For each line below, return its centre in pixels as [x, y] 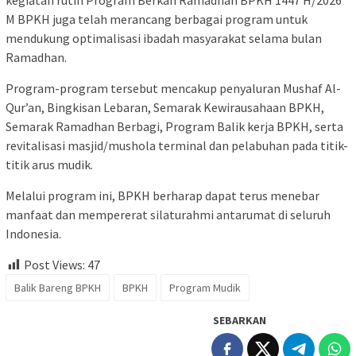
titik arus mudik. [49, 164]
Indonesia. [33, 233]
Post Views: [54, 264]
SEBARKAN [240, 321]
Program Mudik [205, 288]
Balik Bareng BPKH [58, 288]
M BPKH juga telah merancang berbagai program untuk [157, 19]
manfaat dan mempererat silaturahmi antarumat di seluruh [168, 214]
